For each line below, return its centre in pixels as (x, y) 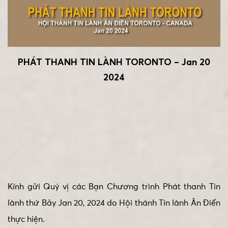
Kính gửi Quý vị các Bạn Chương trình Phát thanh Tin (114, 187)
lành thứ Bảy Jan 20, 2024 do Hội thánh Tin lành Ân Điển (114, 203)
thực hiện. (26, 220)
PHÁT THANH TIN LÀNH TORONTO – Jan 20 (114, 63)
